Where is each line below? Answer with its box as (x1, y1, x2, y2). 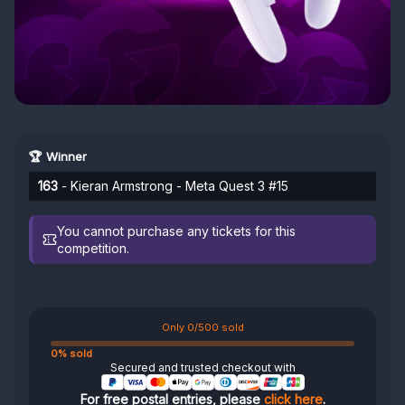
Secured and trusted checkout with (109, 361, 296, 374)
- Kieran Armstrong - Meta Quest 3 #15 (58, 178, 288, 193)
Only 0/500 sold (161, 321, 244, 334)
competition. (57, 240, 130, 256)
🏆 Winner (29, 149, 87, 164)
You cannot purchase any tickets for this (57, 223, 297, 239)
